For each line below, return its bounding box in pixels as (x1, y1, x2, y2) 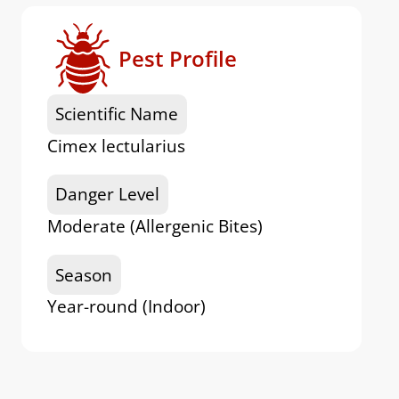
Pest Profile (118, 44, 237, 74)
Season (55, 263, 113, 287)
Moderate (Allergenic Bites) (46, 215, 263, 239)
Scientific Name (55, 102, 179, 126)
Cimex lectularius (46, 134, 185, 158)
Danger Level (55, 183, 160, 207)
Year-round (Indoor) (46, 295, 206, 319)
